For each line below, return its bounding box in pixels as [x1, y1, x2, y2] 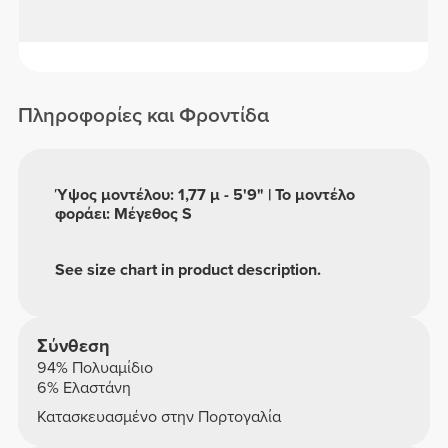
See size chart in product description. [55, 259, 322, 280]
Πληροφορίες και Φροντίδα [18, 102, 270, 128]
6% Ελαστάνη [36, 377, 131, 398]
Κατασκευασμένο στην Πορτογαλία [36, 407, 281, 428]
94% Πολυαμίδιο [36, 357, 153, 378]
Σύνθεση [36, 334, 110, 357]
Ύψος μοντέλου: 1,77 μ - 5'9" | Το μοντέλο [55, 185, 356, 206]
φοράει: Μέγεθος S [55, 204, 193, 225]
